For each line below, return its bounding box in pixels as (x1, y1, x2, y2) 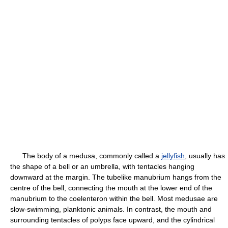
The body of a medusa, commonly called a (10, 152, 161, 160)
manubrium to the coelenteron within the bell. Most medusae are (10, 194, 218, 203)
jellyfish (161, 152, 185, 160)
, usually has (185, 152, 225, 160)
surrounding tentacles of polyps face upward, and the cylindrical (10, 216, 215, 224)
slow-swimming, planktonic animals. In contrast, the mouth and (10, 205, 212, 213)
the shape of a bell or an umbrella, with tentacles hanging (10, 162, 194, 170)
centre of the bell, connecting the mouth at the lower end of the (10, 184, 212, 192)
